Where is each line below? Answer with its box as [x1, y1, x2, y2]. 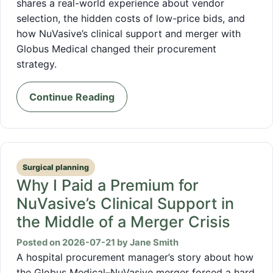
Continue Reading [29, 90, 115, 103]
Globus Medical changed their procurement [16, 42, 216, 55]
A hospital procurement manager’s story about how [16, 250, 253, 263]
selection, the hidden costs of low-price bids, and [16, 12, 245, 24]
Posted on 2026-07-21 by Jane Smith [16, 236, 179, 248]
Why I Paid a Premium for [16, 175, 199, 194]
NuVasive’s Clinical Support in [16, 194, 234, 213]
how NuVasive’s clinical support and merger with [16, 27, 241, 40]
